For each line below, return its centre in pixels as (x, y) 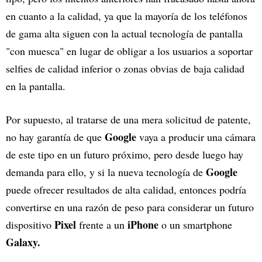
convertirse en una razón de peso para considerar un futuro (130, 207)
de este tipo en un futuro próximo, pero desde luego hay (125, 154)
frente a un (100, 224)
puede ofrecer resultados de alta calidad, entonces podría (126, 189)
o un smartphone (195, 224)
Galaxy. (23, 242)
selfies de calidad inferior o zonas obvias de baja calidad (125, 68)
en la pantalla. (36, 86)
